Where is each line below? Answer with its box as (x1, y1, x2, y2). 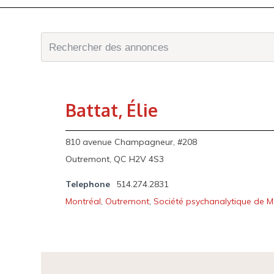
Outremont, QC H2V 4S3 (65, 154, 165, 165)
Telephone (65, 179, 111, 190)
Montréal (65, 196, 102, 207)
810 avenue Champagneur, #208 (65, 136, 198, 147)
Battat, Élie (65, 99, 158, 121)
